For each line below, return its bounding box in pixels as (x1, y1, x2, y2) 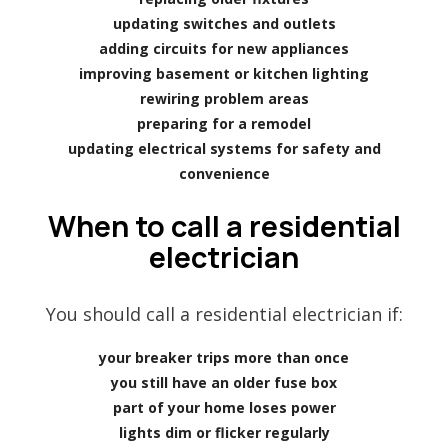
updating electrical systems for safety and (67, 138, 381, 158)
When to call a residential (47, 205, 401, 246)
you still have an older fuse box (111, 372, 337, 392)
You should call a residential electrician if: (45, 301, 403, 326)
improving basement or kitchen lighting (79, 63, 369, 83)
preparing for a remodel (137, 113, 311, 133)
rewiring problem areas (139, 88, 309, 108)
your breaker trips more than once (99, 347, 349, 367)
